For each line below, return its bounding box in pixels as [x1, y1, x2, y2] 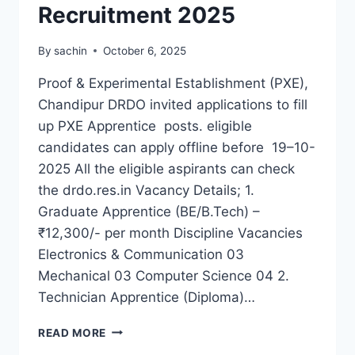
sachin [54, 44, 88, 57]
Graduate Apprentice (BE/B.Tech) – [38, 203, 260, 219]
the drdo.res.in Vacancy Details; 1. [38, 181, 254, 198]
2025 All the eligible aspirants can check [38, 160, 295, 177]
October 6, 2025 [103, 44, 187, 57]
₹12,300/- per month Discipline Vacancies [38, 224, 303, 241]
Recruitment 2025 [38, 2, 235, 29]
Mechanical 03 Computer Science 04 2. [38, 267, 289, 284]
